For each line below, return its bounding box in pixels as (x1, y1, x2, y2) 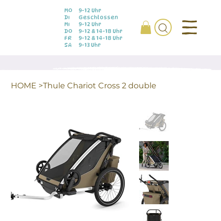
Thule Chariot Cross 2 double (43, 81, 157, 91)
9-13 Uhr (78, 41, 101, 48)
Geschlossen (78, 13, 118, 21)
